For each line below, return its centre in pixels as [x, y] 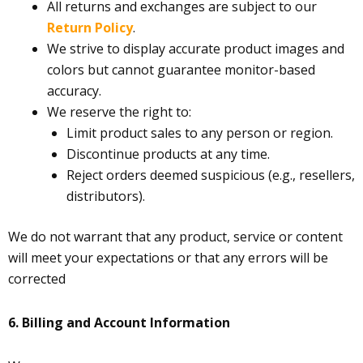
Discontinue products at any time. [168, 154]
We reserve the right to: [119, 112]
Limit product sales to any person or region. [200, 133]
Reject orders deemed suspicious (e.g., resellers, [211, 175]
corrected [37, 279]
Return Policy [90, 28]
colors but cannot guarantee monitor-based [181, 70]
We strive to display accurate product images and [196, 49]
